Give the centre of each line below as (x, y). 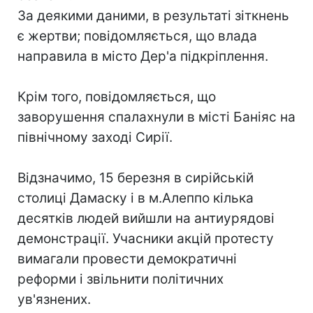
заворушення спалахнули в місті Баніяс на (156, 117)
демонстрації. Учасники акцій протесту (146, 239)
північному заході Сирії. (95, 137)
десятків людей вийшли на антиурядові (146, 218)
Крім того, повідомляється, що (117, 97)
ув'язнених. (54, 299)
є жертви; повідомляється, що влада (137, 36)
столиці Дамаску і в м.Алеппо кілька (136, 198)
